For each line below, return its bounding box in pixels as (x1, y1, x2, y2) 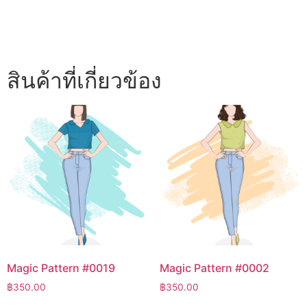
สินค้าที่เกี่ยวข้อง (7, 67, 162, 95)
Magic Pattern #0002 (159, 261, 269, 275)
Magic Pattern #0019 (7, 261, 115, 275)
